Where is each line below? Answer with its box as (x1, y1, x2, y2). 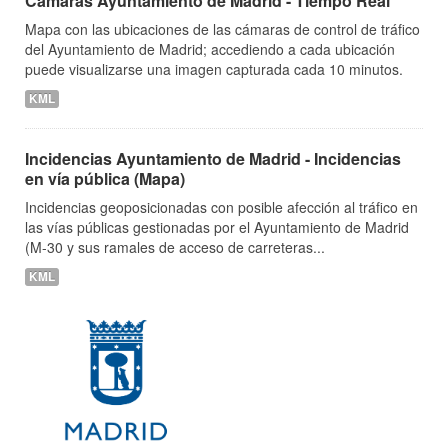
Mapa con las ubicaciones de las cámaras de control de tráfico (25, 19, 420, 39)
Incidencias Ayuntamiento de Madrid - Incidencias (25, 147, 401, 170)
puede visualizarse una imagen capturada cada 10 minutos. (25, 59, 403, 79)
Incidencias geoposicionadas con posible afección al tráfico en (25, 197, 418, 217)
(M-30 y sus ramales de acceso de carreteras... (25, 237, 325, 257)
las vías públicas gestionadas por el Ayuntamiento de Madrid (25, 217, 409, 237)
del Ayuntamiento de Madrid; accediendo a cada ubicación (25, 39, 395, 59)
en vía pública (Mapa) (25, 167, 185, 190)
